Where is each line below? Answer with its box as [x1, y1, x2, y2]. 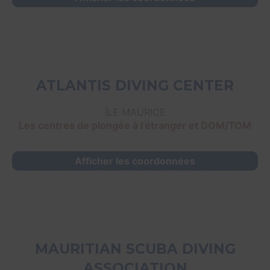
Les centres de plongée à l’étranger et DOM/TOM [19, 119, 251, 132]
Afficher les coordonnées [75, 155, 195, 168]
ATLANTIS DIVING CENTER [36, 77, 234, 95]
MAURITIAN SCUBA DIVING [34, 240, 236, 258]
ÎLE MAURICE [104, 106, 166, 119]
